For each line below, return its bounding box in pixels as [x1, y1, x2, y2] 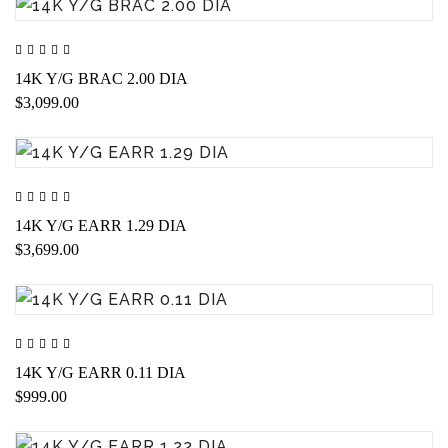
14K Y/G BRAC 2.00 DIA [15, 70, 188, 88]
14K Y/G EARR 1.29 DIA [15, 217, 187, 235]
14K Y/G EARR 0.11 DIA [15, 363, 186, 381]
